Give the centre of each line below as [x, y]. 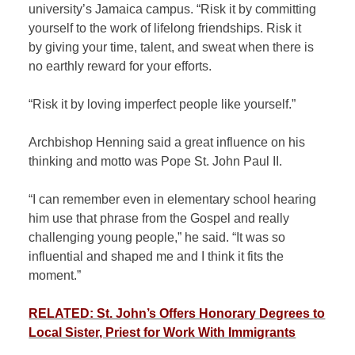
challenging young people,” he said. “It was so [157, 237]
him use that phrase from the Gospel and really [159, 218]
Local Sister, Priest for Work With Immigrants [162, 332]
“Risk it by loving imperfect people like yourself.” [162, 104]
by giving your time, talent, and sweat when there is [172, 47]
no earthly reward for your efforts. [122, 66]
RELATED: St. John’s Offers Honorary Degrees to [177, 313]
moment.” [55, 275]
